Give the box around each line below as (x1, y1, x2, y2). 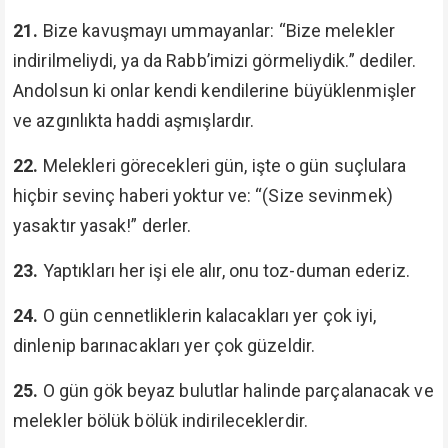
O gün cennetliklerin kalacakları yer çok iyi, (42, 305, 377, 326)
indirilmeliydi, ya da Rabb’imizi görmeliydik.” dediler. (13, 50, 417, 71)
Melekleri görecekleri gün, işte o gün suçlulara (42, 155, 407, 176)
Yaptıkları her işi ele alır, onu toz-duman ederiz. (42, 260, 410, 281)
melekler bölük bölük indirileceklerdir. (13, 410, 308, 431)
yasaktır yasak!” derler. (13, 215, 192, 236)
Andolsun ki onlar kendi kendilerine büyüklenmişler (13, 80, 417, 101)
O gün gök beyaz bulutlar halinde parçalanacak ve (42, 380, 434, 401)
